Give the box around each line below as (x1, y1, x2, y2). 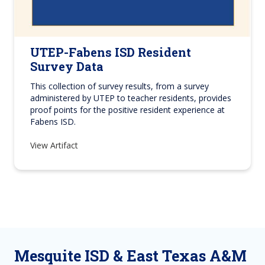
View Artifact (30, 139, 80, 151)
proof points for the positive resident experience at (30, 104, 225, 115)
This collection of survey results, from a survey (30, 80, 209, 92)
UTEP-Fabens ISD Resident (30, 44, 191, 60)
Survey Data (30, 58, 104, 74)
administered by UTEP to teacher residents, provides (30, 92, 231, 104)
